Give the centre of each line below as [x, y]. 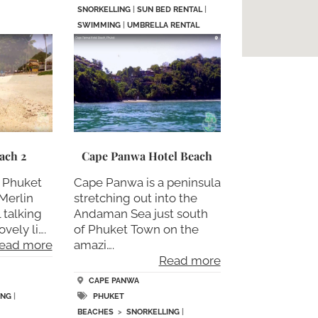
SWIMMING [99, 26]
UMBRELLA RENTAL [163, 26]
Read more [190, 260]
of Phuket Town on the [136, 229]
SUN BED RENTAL [169, 10]
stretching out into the [135, 198]
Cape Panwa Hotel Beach [147, 155]
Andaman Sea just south [141, 213]
